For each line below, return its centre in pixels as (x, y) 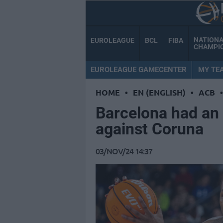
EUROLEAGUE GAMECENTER (139, 69)
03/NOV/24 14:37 (124, 151)
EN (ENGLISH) (159, 93)
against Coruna (150, 129)
